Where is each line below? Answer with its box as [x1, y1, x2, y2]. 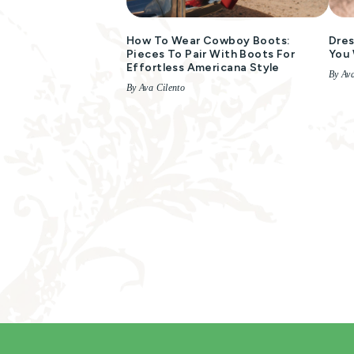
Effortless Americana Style [126, 61, 280, 74]
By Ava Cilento [126, 82, 186, 93]
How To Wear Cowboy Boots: [126, 34, 291, 47]
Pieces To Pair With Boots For [126, 47, 296, 61]
